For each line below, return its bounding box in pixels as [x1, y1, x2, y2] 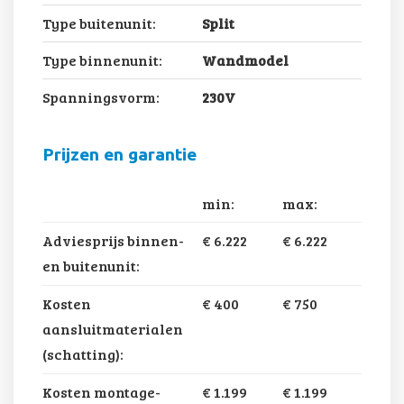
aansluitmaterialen [42, 319, 183, 339]
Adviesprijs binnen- [42, 231, 184, 251]
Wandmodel [202, 50, 289, 69]
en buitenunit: [42, 256, 140, 276]
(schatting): [42, 344, 124, 364]
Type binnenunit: [42, 50, 162, 69]
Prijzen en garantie [42, 143, 197, 164]
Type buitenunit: [42, 13, 156, 32]
